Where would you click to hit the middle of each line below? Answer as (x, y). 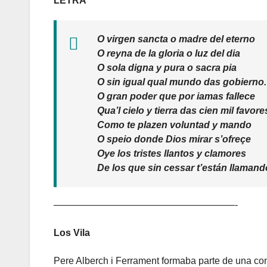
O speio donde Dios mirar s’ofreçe (174, 139)
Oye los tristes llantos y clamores (172, 154)
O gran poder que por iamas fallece (176, 97)
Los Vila (72, 233)
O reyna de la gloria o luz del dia (169, 54)
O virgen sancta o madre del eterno (176, 39)
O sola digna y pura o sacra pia (167, 68)
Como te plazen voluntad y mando (174, 125)
